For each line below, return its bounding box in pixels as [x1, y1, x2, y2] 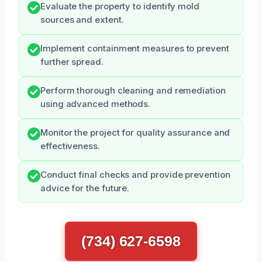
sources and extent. [40, 14, 124, 25]
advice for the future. [40, 182, 130, 194]
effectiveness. [40, 140, 100, 151]
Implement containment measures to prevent [40, 43, 229, 54]
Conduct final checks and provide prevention [40, 169, 230, 180]
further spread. [40, 56, 104, 67]
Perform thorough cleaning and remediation [40, 85, 226, 96]
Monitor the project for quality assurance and [40, 127, 230, 138]
